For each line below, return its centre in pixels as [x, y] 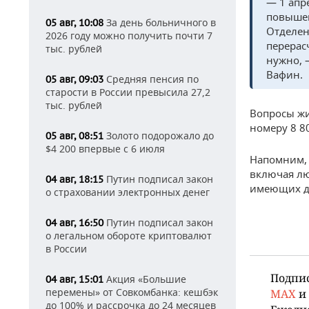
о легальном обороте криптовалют [129, 236]
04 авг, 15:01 [74, 279]
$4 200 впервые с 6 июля [105, 149]
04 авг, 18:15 [74, 179]
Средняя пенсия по [151, 79]
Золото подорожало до [159, 136]
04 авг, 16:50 [74, 223]
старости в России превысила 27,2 [128, 92]
